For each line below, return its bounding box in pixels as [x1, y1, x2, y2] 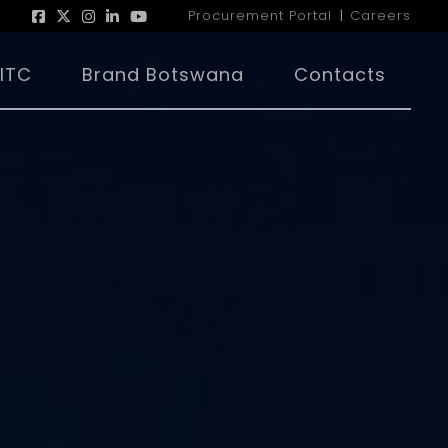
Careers [350, 6, 411, 25]
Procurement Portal [188, 6, 332, 25]
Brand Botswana [82, 62, 244, 87]
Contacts [294, 62, 386, 87]
